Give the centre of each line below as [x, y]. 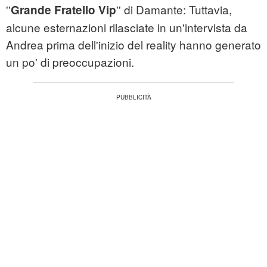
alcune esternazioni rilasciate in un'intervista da [127, 27]
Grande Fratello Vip [63, 10]
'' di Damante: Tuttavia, [174, 10]
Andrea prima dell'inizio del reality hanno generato [133, 45]
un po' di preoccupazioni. [70, 62]
